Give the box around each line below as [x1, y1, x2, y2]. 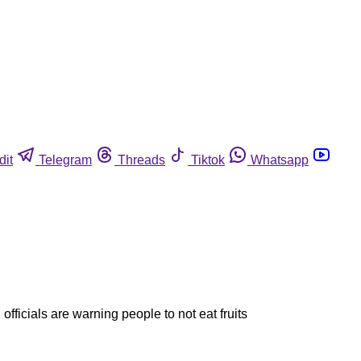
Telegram [39, 152, 92, 167]
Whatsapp [251, 152, 309, 167]
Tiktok [191, 152, 225, 167]
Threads [118, 152, 165, 167]
